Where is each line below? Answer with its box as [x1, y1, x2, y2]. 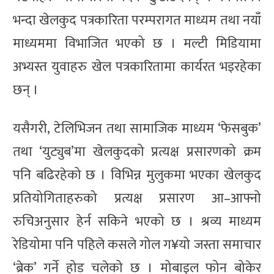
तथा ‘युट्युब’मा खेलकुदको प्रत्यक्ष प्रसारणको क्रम [13, 140, 261, 163]
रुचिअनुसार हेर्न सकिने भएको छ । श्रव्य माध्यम [13, 210, 261, 233]
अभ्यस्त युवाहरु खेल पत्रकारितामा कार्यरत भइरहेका [13, 55, 261, 78]
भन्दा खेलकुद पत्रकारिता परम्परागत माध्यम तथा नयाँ [13, 9, 261, 32]
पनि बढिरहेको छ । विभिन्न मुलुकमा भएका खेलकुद [13, 163, 261, 187]
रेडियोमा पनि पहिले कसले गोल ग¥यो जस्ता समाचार [13, 233, 261, 256]
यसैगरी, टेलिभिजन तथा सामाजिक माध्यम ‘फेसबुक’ [13, 117, 261, 140]
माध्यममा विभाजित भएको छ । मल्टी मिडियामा [13, 32, 261, 55]
